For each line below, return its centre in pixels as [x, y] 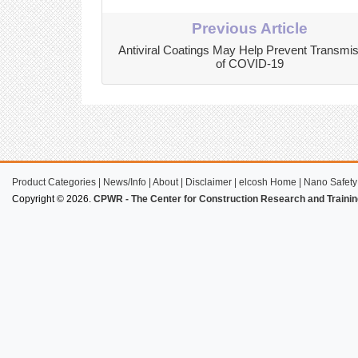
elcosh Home [268, 182]
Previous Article [249, 28]
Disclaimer [209, 182]
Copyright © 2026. [53, 199]
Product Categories [54, 182]
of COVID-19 [249, 64]
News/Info [125, 182]
